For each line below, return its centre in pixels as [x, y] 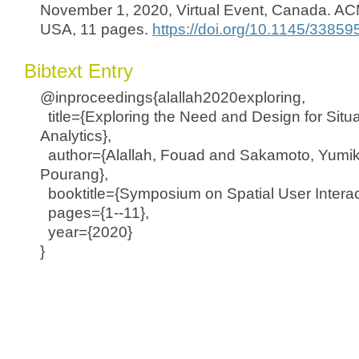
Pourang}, [74, 174]
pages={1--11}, [95, 213]
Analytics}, [76, 136]
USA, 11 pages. [96, 29]
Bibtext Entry [79, 71]
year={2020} [86, 232]
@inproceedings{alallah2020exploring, [173, 97]
